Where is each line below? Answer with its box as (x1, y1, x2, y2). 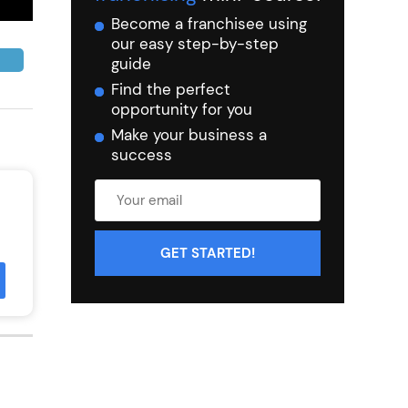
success (111, 144, 172, 165)
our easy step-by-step (111, 33, 279, 54)
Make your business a (111, 124, 267, 145)
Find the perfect (111, 78, 230, 99)
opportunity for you (111, 98, 252, 119)
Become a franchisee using (111, 13, 307, 34)
